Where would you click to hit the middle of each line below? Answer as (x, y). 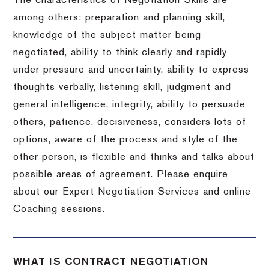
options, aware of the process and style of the (126, 140)
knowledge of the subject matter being (107, 35)
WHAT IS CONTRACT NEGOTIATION (111, 261)
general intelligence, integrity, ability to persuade (130, 105)
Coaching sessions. (59, 209)
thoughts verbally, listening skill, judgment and (122, 87)
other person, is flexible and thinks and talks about (134, 157)
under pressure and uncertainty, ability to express (131, 70)
